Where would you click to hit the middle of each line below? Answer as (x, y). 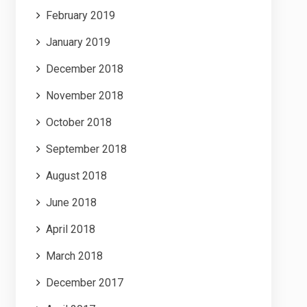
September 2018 (86, 149)
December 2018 (84, 69)
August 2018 (76, 175)
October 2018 (78, 122)
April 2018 (70, 229)
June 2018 (71, 202)
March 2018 (74, 256)
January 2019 (78, 42)
